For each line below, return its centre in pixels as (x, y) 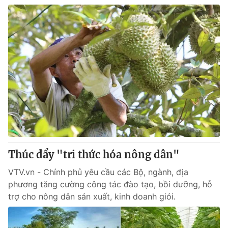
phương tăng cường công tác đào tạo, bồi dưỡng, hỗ (110, 184)
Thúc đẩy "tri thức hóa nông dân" (94, 154)
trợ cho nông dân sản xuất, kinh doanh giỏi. (92, 196)
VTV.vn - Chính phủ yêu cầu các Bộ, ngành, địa (98, 172)
